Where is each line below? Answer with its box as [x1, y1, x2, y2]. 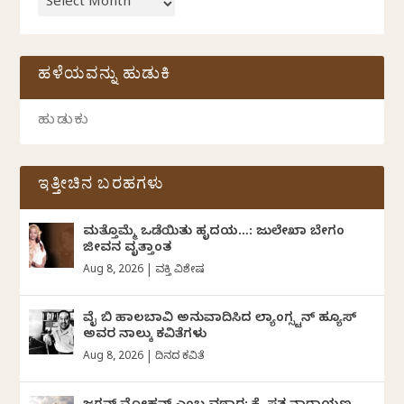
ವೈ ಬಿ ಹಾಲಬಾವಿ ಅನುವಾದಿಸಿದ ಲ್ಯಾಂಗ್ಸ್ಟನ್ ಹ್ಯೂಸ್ [83, 310, 357, 328]
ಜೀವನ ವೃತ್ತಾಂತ [83, 240, 172, 258]
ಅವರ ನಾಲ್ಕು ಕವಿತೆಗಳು [83, 326, 207, 344]
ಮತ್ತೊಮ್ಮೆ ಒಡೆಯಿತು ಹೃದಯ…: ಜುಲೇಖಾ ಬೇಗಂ [83, 224, 345, 242]
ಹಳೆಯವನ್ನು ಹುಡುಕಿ [38, 63, 171, 90]
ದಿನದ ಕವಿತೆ [155, 349, 205, 364]
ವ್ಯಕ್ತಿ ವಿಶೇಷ [155, 262, 205, 278]
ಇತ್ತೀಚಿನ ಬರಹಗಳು [38, 173, 165, 200]
